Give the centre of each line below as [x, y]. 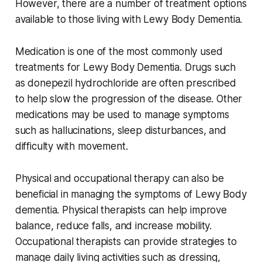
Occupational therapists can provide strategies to [126, 242]
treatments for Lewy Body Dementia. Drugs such [125, 68]
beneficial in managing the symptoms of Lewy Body [131, 194]
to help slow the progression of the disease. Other [129, 99]
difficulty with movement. [71, 146]
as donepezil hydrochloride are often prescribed [125, 83]
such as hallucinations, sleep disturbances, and [120, 131]
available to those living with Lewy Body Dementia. [129, 20]
